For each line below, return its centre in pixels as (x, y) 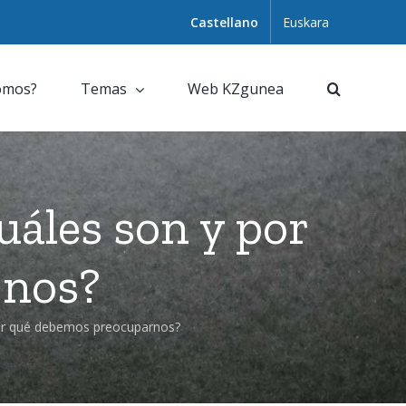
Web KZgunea (236, 89)
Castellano (224, 22)
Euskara (306, 22)
